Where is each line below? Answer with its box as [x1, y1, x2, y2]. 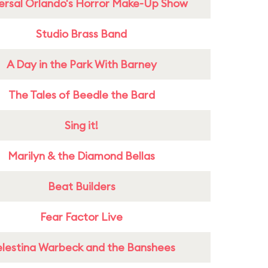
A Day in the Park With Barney [6, 57, 157, 71]
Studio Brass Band [36, 27, 127, 41]
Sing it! [65, 118, 98, 132]
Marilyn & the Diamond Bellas [8, 149, 155, 163]
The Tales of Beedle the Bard [8, 88, 155, 102]
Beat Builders [47, 179, 115, 193]
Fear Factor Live [40, 210, 123, 224]
